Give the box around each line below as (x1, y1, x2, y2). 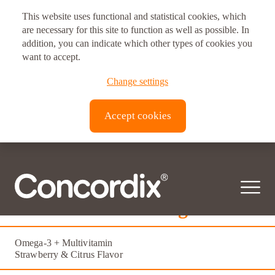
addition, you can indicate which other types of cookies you (22, 38, 252, 48)
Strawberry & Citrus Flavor (15, 249, 123, 260)
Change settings (107, 76, 168, 87)
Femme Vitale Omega (15, 196, 198, 219)
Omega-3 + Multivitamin (15, 238, 113, 249)
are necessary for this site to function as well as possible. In (22, 25, 249, 35)
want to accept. (22, 52, 80, 62)
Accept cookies (104, 110, 171, 122)
